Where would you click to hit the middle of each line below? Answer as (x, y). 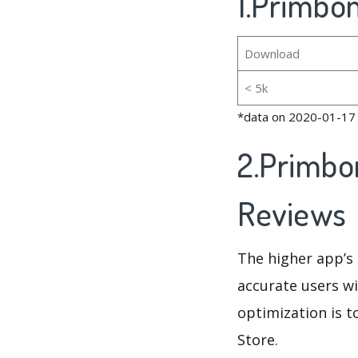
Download (272, 54)
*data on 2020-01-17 (296, 117)
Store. (258, 340)
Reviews (295, 214)
